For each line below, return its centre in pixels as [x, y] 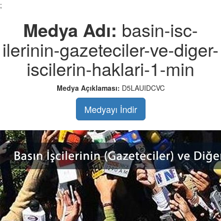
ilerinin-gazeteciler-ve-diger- [110, 49]
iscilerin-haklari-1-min [110, 68]
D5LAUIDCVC [143, 88]
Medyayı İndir [110, 109]
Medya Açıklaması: [89, 88]
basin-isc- [160, 29]
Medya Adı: [73, 30]
